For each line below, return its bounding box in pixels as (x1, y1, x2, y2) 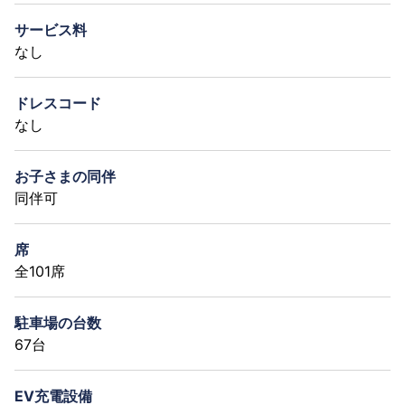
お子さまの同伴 (14, 166, 116, 185)
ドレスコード (14, 93, 101, 112)
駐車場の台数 (14, 313, 101, 332)
